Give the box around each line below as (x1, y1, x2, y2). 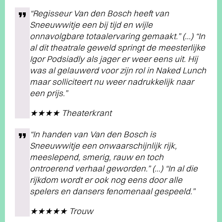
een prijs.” (30, 88, 67, 98)
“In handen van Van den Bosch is (30, 129, 156, 139)
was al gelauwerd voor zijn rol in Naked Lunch (30, 65, 206, 75)
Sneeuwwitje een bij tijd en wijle (30, 19, 153, 30)
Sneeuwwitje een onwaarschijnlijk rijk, (30, 140, 177, 151)
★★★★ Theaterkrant (30, 108, 111, 118)
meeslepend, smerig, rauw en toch (30, 152, 164, 162)
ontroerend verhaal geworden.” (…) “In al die (30, 163, 198, 173)
